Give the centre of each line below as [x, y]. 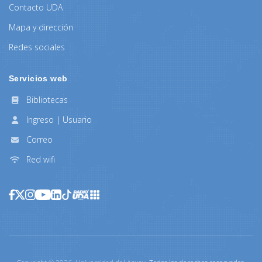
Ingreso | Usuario [58, 119]
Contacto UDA [36, 7]
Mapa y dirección [41, 27]
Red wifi [39, 159]
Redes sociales [37, 47]
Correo [38, 139]
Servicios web [38, 78]
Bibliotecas [46, 99]
